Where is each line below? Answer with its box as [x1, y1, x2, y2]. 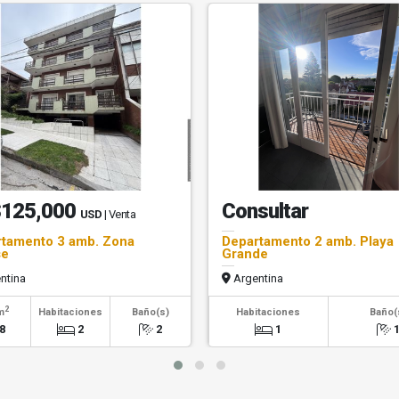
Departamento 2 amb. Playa [222, 233, 394, 249]
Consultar [222, 199, 308, 224]
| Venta [103, 208, 135, 221]
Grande [222, 246, 268, 262]
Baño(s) [132, 306, 170, 318]
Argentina [231, 272, 283, 285]
